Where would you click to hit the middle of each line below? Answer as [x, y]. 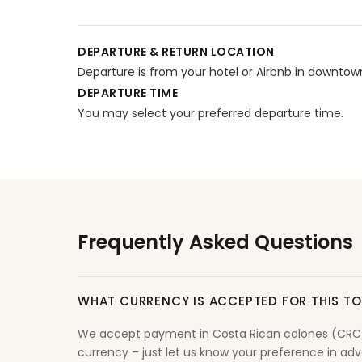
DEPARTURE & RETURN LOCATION [176, 52]
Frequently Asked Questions [215, 242]
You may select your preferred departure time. [210, 113]
